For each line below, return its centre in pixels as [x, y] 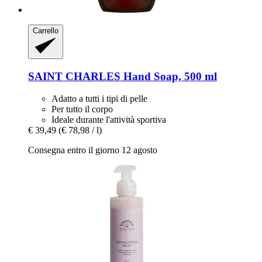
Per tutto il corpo [82, 109]
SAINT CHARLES [74, 76]
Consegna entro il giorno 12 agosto [93, 150]
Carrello [46, 31]
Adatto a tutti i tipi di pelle [99, 99]
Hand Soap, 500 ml [169, 76]
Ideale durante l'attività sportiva [109, 120]
